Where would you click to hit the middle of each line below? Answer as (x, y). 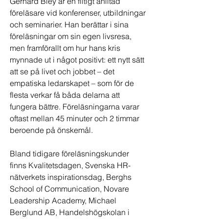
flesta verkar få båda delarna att (65, 95)
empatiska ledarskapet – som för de (72, 83)
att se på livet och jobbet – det (62, 71)
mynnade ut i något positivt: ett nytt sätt (77, 60)
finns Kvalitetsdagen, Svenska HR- (70, 165)
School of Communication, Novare (69, 189)
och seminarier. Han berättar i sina (69, 24)
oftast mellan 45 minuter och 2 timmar (75, 118)
